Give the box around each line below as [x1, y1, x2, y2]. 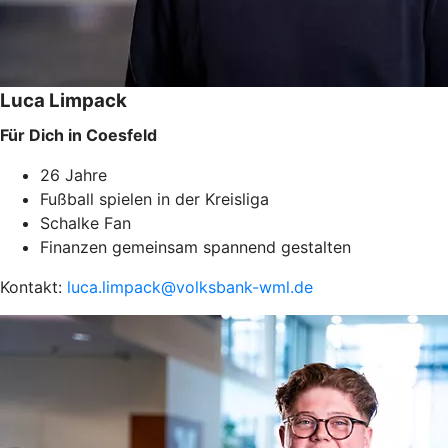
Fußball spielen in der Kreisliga [40, 188, 274, 209]
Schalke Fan [40, 212, 131, 233]
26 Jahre [40, 164, 107, 185]
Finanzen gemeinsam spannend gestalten [40, 236, 351, 257]
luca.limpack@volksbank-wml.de [67, 276, 313, 297]
